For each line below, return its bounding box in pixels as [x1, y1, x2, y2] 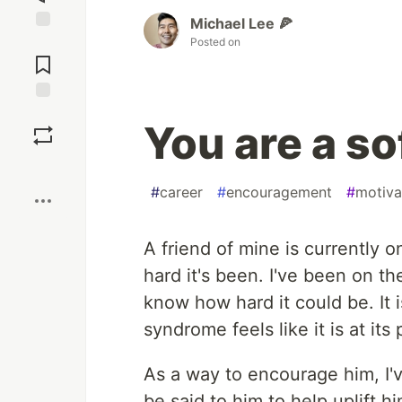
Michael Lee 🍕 [190, 13, 293, 32]
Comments [12, 49, 74, 66]
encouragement [226, 182, 332, 201]
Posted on [190, 34, 240, 48]
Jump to [19, 34, 67, 50]
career [160, 182, 203, 201]
